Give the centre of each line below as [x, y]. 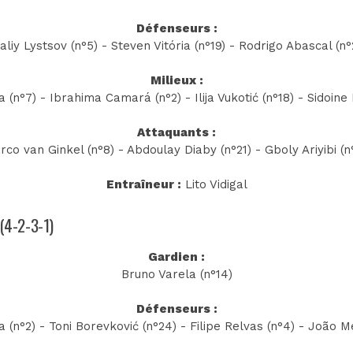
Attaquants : [176, 133]
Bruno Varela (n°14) [176, 274]
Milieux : [176, 81]
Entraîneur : [143, 185]
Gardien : [176, 256]
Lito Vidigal [214, 185]
